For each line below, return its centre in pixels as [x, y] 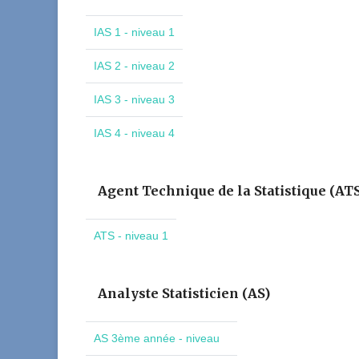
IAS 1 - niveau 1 [134, 32]
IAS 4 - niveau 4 [134, 133]
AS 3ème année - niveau [157, 338]
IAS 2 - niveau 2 [134, 66]
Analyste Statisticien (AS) [184, 293]
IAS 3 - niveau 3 [134, 99]
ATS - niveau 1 [131, 236]
